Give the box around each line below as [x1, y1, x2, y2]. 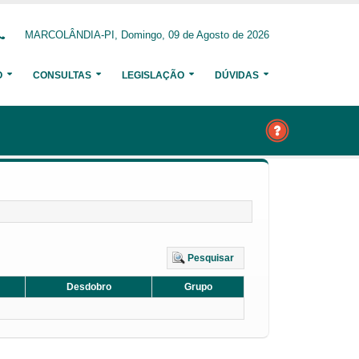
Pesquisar [188, 252, 234, 264]
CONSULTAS [33, 70, 91, 81]
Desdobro [66, 281, 111, 292]
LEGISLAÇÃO [122, 70, 184, 81]
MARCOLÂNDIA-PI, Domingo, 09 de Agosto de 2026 [25, 30, 269, 41]
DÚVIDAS [215, 70, 259, 81]
